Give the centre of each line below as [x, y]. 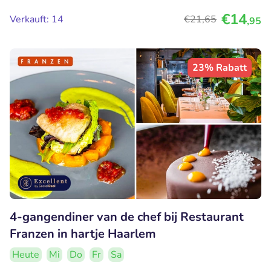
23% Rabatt [220, 67]
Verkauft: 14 [37, 19]
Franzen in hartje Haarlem [83, 234]
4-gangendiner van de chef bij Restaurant [127, 217]
